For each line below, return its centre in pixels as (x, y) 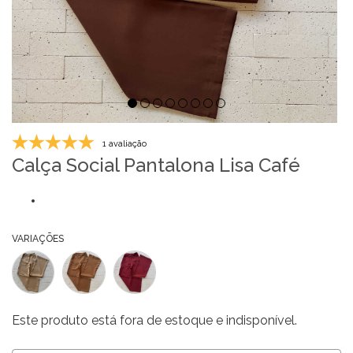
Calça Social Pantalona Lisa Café (156, 165)
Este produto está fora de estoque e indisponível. (154, 320)
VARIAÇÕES (38, 239)
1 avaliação (124, 144)
